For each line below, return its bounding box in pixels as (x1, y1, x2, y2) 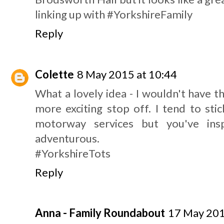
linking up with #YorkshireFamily (35, 7, 192, 21)
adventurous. (35, 131, 99, 145)
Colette (35, 67, 74, 81)
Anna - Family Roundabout (35, 206, 165, 220)
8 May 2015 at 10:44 (77, 67, 177, 81)
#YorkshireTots (35, 146, 110, 160)
